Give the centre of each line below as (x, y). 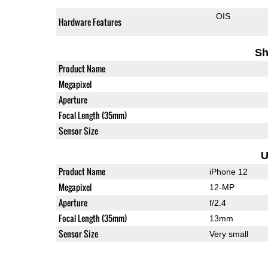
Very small (229, 234)
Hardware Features (90, 22)
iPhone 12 (228, 171)
